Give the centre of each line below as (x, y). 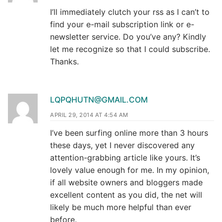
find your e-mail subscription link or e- (122, 25)
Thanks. (64, 62)
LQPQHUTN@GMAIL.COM (99, 99)
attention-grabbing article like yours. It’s (125, 157)
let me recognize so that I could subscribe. (130, 49)
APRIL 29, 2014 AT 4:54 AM (89, 115)
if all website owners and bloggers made (126, 182)
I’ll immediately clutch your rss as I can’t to (130, 12)
